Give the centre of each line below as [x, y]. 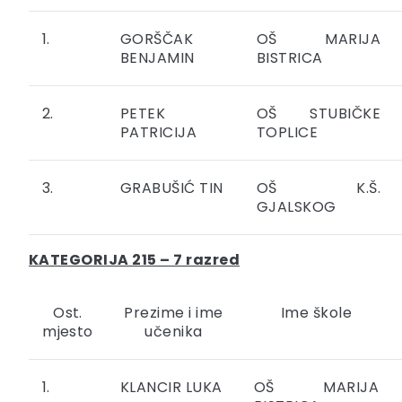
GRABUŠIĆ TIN [172, 188]
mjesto [68, 332]
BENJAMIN [157, 58]
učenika [174, 332]
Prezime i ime [174, 313]
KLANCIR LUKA [171, 388]
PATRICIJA [159, 133]
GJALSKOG [297, 207]
